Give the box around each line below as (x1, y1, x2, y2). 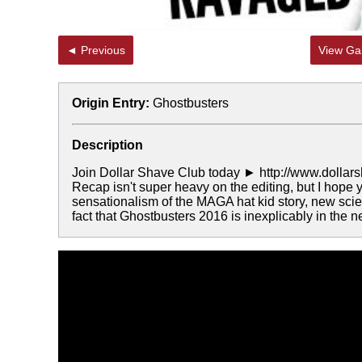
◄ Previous (81, 44, 125, 57)
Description (72, 138, 143, 152)
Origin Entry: (72, 96, 149, 110)
